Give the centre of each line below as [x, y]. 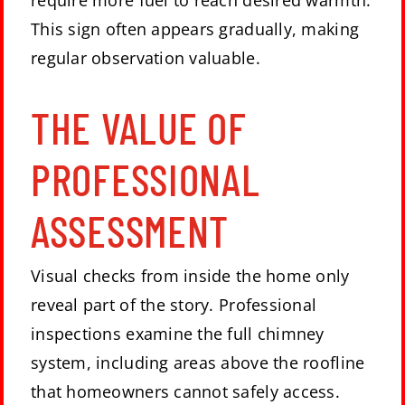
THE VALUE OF [139, 127]
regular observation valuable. [146, 58]
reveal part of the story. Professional [174, 304]
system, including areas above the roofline [198, 362]
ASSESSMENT [130, 230]
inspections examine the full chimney [178, 333]
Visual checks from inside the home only [190, 275]
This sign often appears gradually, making [195, 29]
